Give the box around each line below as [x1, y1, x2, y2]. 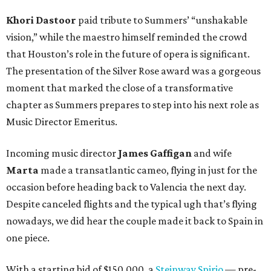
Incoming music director [6, 147, 118, 160]
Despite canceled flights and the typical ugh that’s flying [6, 198, 257, 211]
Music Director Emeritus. [6, 116, 117, 128]
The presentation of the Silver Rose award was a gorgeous [6, 65, 261, 77]
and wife [192, 147, 232, 160]
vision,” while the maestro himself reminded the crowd [6, 31, 247, 44]
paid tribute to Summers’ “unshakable [76, 14, 247, 27]
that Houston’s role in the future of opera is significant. [6, 48, 250, 60]
